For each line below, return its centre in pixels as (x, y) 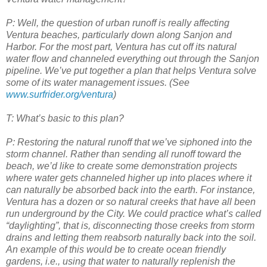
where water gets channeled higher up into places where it (129, 178)
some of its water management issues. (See (98, 82)
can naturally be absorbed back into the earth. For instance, (131, 190)
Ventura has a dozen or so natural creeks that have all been (131, 201)
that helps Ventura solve (204, 70)
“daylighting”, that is (47, 225)
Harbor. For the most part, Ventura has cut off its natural (121, 46)
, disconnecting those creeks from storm (171, 225)
